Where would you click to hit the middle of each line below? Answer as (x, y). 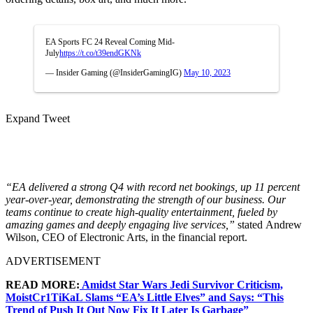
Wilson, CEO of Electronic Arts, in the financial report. (128, 237)
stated (250, 224)
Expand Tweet (38, 118)
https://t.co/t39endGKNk (100, 53)
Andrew (282, 224)
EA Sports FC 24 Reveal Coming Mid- (110, 42)
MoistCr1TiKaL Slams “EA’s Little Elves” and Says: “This (145, 297)
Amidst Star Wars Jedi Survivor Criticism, (181, 284)
